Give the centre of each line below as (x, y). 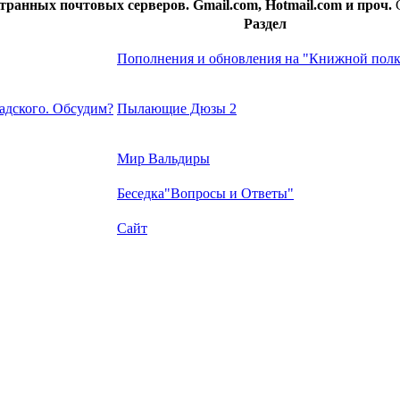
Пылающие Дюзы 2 (177, 109)
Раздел (265, 24)
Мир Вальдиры (163, 159)
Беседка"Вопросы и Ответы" (205, 194)
